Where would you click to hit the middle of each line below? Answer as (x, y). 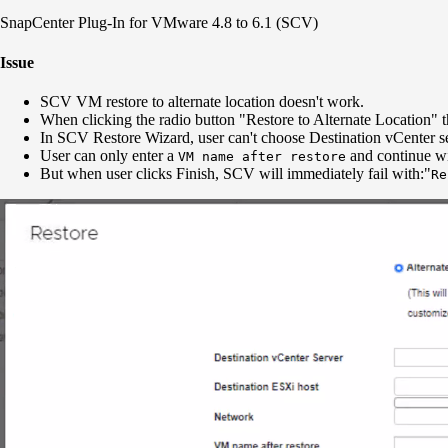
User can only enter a (109, 155)
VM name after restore (262, 156)
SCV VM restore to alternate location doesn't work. (202, 101)
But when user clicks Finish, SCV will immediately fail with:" (235, 173)
